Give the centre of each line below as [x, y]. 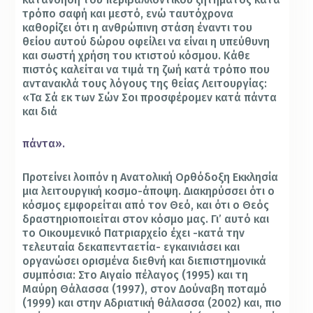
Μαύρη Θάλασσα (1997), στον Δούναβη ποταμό [145, 289]
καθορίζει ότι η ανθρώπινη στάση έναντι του [138, 27]
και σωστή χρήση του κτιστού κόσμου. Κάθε [137, 55]
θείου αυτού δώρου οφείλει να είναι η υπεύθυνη [146, 41]
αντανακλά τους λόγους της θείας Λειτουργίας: [145, 83]
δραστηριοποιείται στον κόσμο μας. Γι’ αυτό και [146, 219]
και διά [40, 111]
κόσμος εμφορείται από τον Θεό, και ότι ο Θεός [146, 205]
